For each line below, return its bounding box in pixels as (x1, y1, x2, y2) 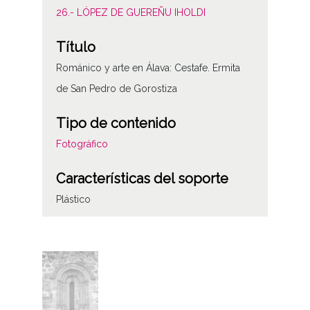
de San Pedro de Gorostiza (55, 82, 177, 94)
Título (55, 38, 95, 55)
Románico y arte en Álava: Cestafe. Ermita (55, 62, 240, 73)
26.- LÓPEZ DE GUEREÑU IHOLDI (55, 6, 206, 18)
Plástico (55, 193, 91, 205)
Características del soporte (55, 170, 228, 187)
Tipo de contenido (55, 114, 176, 131)
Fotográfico (55, 138, 108, 149)
